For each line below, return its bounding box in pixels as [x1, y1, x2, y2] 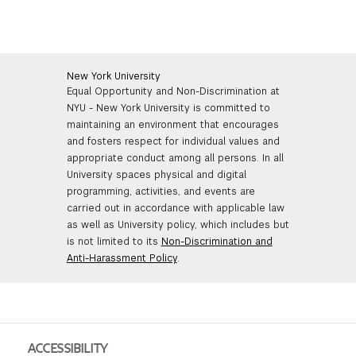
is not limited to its [66, 235, 161, 249]
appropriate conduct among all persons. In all [66, 152, 284, 165]
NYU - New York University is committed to [66, 102, 270, 115]
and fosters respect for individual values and [66, 135, 280, 149]
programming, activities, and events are [66, 185, 255, 199]
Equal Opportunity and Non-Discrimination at [66, 85, 280, 99]
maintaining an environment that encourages [66, 118, 279, 132]
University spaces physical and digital [66, 168, 246, 182]
